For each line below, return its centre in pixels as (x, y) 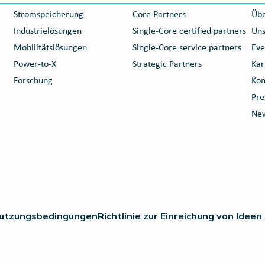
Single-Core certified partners (189, 31)
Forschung (33, 81)
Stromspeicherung (48, 15)
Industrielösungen (47, 31)
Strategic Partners (167, 64)
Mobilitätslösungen (50, 48)
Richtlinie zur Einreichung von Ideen (180, 216)
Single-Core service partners (187, 48)
